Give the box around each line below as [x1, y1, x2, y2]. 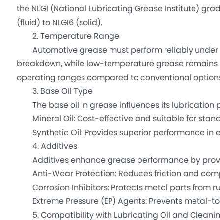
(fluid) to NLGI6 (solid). [16, 16, 102, 30]
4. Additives [16, 140, 77, 154]
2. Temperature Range [16, 30, 119, 44]
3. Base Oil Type [16, 85, 93, 99]
